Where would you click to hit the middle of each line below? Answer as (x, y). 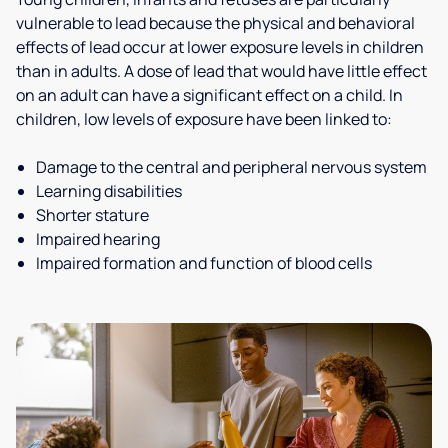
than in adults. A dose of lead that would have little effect (221, 71)
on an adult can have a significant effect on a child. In (209, 95)
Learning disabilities (109, 191)
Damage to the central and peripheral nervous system (231, 167)
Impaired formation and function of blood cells (204, 263)
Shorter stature (92, 215)
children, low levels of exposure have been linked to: (204, 119)
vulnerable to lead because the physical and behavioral (215, 23)
